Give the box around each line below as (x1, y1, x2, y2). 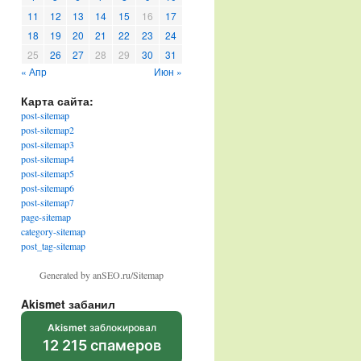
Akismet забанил (21, 296, 115, 312)
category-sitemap (21, 225, 85, 238)
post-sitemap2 (21, 123, 74, 136)
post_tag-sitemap (21, 239, 85, 252)
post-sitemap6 (21, 181, 74, 194)
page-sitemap (21, 210, 71, 223)
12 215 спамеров (42, 337, 161, 354)
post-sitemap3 (21, 138, 74, 151)
